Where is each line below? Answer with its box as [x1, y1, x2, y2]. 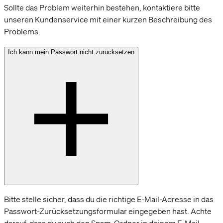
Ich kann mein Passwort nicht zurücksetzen [8, 48, 134, 56]
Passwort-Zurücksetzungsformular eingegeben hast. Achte [4, 206, 212, 217]
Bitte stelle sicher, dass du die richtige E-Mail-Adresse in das [4, 194, 214, 205]
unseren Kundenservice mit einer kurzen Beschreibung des [4, 14, 212, 25]
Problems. [4, 26, 40, 37]
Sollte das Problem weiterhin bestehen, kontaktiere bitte [4, 2, 200, 13]
